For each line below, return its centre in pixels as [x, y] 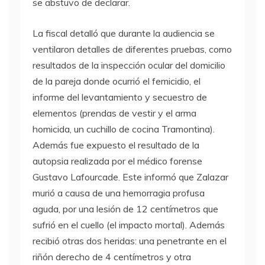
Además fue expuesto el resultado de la [116, 145]
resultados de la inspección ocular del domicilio [129, 65]
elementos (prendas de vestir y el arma [114, 113]
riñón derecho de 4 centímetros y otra [112, 257]
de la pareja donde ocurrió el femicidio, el [117, 81]
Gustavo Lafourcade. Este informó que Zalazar [130, 177]
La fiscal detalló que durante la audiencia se [124, 33]
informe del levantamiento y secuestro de [120, 97]
